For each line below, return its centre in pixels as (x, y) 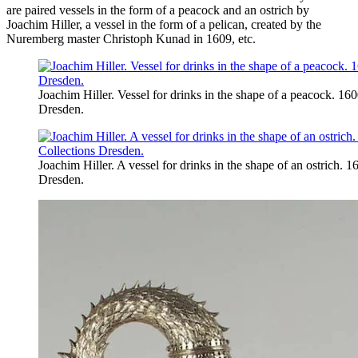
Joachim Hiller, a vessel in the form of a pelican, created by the (164, 25)
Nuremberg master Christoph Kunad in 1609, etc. (131, 39)
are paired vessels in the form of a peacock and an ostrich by (158, 10)
